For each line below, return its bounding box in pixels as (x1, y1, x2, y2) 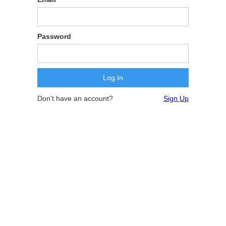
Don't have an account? (37, 94, 113, 102)
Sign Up (163, 94, 189, 102)
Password (37, 32, 71, 40)
